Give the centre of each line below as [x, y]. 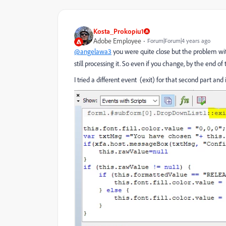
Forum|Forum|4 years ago [179, 41]
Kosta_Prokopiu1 [119, 31]
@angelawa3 [93, 51]
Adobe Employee [117, 41]
